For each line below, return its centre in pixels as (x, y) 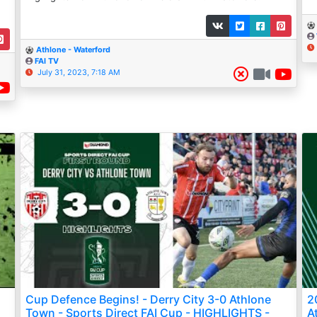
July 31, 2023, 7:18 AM (79, 72)
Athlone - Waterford (73, 50)
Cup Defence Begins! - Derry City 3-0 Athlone (148, 300)
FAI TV (47, 61)
